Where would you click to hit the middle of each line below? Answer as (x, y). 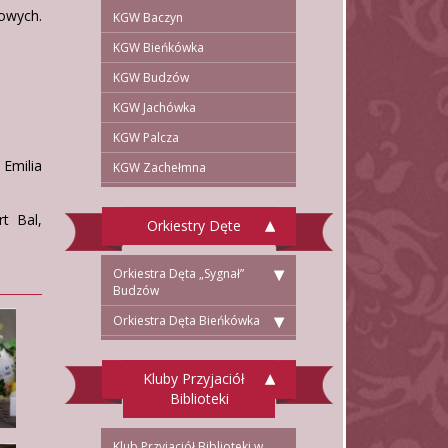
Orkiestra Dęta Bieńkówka (186, 320)
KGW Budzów (151, 77)
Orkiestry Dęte (194, 225)
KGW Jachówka (154, 107)
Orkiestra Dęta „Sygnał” (178, 273)
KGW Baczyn (148, 17)
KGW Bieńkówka (158, 47)
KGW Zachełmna (159, 167)
